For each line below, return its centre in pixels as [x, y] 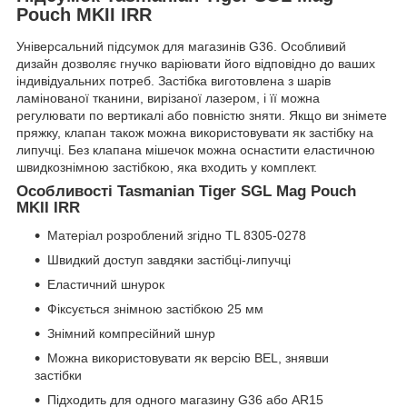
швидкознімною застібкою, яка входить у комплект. [167, 168]
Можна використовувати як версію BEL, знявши [188, 358]
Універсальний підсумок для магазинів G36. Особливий [181, 47]
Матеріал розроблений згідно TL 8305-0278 [177, 236]
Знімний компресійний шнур [131, 334]
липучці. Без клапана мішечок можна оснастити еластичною [196, 150]
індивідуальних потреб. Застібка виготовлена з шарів [174, 81]
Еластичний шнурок [106, 285]
